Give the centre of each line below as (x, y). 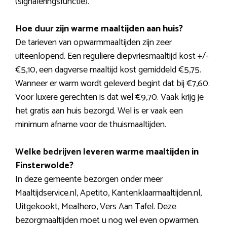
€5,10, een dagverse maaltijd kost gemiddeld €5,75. (108, 70)
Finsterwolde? (44, 166)
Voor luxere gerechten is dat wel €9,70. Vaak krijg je (109, 98)
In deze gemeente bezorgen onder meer (89, 180)
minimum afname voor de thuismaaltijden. (91, 125)
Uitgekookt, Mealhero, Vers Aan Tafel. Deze (96, 207)
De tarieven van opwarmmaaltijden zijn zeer (93, 43)
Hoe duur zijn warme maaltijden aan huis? (99, 29)
